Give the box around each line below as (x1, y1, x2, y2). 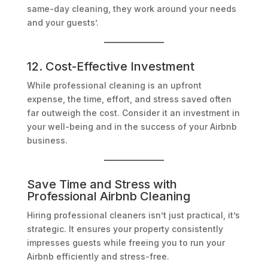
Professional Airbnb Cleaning (26, 189, 190, 204)
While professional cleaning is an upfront (26, 80, 202, 91)
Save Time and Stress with (26, 177, 177, 192)
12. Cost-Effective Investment (26, 59, 194, 74)
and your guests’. (26, 17, 99, 28)
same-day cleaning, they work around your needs (26, 4, 236, 14)
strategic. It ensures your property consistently (26, 224, 223, 234)
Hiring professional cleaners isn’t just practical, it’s (26, 210, 240, 221)
